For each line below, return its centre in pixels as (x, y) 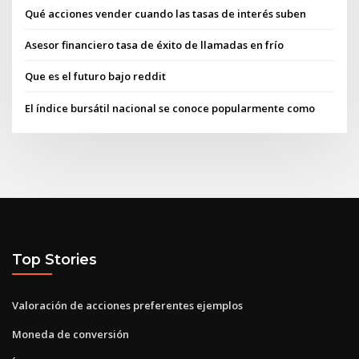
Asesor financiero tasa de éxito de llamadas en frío (155, 45)
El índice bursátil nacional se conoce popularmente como (170, 108)
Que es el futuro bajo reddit (96, 77)
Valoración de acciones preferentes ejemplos (127, 305)
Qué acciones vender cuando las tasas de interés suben (166, 13)
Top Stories (54, 260)
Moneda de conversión (71, 334)
